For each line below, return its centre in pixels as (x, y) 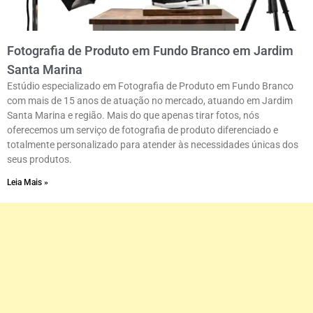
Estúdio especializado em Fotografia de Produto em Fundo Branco (150, 86)
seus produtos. (39, 160)
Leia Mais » (28, 183)
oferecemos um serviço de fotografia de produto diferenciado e (143, 130)
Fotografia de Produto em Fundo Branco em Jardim (150, 51)
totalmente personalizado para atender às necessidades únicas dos (153, 145)
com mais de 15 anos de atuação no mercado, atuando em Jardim (150, 101)
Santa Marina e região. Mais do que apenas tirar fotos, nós (133, 116)
